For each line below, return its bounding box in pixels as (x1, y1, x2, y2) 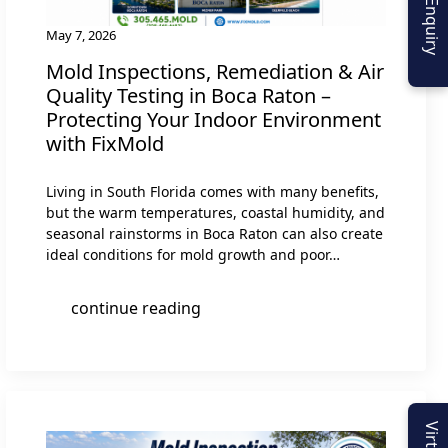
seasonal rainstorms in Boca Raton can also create (46, 223, 383, 243)
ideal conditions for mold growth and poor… (46, 244, 340, 264)
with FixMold (46, 129, 164, 157)
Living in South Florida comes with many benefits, (46, 181, 379, 201)
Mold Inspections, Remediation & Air (46, 57, 384, 85)
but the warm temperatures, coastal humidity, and (46, 202, 385, 222)
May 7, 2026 (46, 25, 116, 44)
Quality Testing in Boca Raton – (46, 81, 331, 109)
